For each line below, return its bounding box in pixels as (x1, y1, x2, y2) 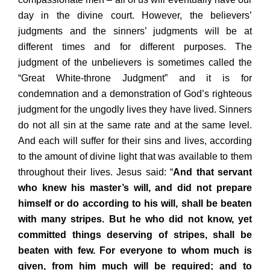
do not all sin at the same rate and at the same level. (18, 119, 252, 130)
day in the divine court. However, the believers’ (18, 10, 252, 20)
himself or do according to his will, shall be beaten (18, 198, 252, 209)
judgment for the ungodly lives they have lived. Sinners (18, 104, 252, 115)
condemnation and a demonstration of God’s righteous (18, 88, 252, 99)
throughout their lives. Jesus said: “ (18, 166, 174, 177)
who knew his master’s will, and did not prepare (18, 182, 252, 193)
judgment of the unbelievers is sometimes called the (18, 57, 252, 67)
